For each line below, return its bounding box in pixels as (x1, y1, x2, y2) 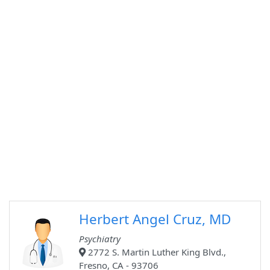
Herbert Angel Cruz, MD (79, 210, 231, 229)
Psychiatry (79, 233, 121, 245)
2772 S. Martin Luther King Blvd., (86, 246, 226, 259)
